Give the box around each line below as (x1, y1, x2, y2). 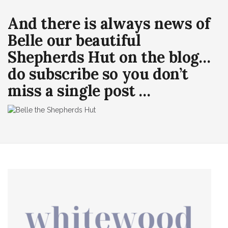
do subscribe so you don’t (8, 64, 189, 83)
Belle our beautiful (8, 30, 141, 50)
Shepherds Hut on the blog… (8, 47, 211, 67)
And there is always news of (8, 13, 210, 33)
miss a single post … (8, 80, 151, 100)
